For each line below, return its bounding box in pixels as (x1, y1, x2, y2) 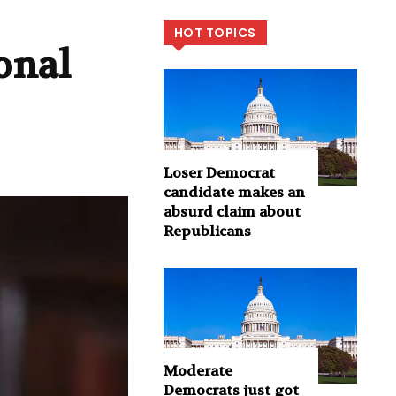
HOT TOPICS (173, 24, 256, 42)
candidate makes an (163, 182, 305, 202)
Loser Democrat (163, 163, 275, 182)
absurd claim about (163, 202, 301, 221)
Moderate (163, 362, 232, 381)
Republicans (163, 221, 251, 240)
